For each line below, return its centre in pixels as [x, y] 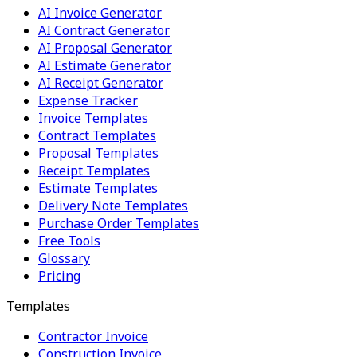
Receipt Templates [94, 170]
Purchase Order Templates [119, 223]
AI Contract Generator [104, 30]
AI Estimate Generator [105, 65]
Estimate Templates [98, 188]
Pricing [59, 275]
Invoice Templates [93, 118]
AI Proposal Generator [105, 47]
